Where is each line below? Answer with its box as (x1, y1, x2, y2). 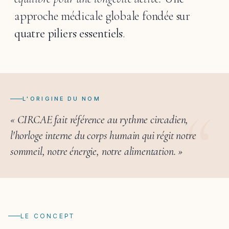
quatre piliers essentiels (14, 26, 123, 41)
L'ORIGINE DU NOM (22, 95, 101, 102)
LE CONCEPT (20, 212, 75, 220)
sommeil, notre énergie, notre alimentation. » (10, 145, 183, 158)
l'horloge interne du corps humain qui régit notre (10, 129, 196, 142)
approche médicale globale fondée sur (14, 9, 191, 24)
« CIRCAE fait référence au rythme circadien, (10, 113, 189, 126)
